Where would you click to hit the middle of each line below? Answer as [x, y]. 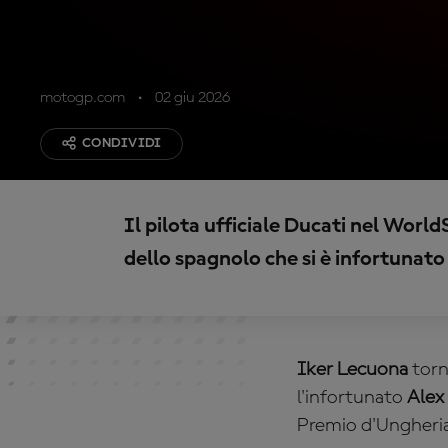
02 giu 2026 [192, 98]
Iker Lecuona [352, 370]
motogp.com [82, 98]
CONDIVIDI [122, 143]
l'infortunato [352, 398]
